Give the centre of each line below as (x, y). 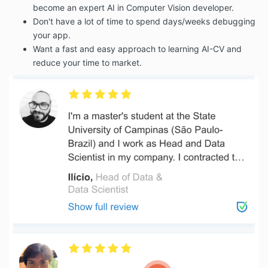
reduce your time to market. (87, 62)
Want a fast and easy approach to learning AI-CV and (137, 48)
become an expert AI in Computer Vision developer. (133, 7)
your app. (52, 35)
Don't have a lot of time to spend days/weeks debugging (144, 21)
